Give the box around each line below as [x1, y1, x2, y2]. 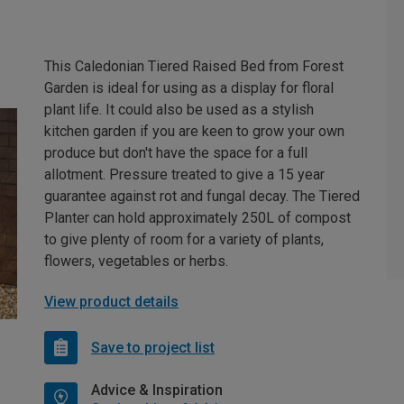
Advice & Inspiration [91, 381, 223, 399]
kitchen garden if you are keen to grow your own [44, 123, 344, 140]
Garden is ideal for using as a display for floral [44, 79, 334, 96]
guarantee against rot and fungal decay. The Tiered [44, 188, 360, 205]
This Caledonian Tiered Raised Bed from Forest [44, 58, 344, 75]
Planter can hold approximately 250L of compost [44, 209, 351, 226]
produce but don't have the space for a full [44, 144, 308, 161]
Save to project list [91, 338, 215, 356]
